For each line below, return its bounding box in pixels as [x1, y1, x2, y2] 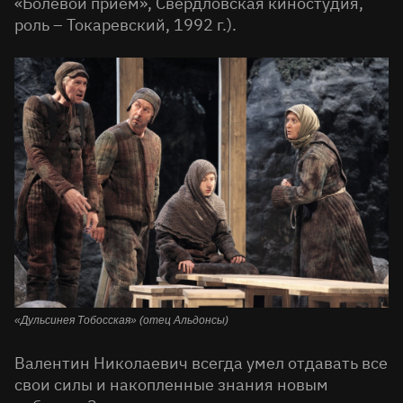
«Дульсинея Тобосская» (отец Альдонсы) [14, 313, 228, 327]
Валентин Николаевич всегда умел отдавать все [14, 352, 388, 373]
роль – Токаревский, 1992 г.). [14, 14, 237, 36]
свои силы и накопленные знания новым [14, 373, 328, 395]
